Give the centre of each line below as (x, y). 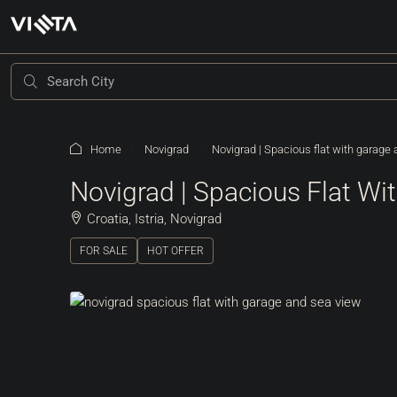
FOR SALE (104, 251)
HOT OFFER (175, 251)
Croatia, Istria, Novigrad (154, 219)
